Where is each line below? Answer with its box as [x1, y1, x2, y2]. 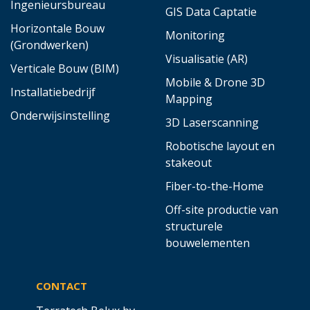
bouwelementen [165, 235, 250, 250]
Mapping [165, 91, 212, 107]
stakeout [165, 154, 212, 170]
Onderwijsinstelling [10, 107, 110, 123]
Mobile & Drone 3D [165, 74, 265, 90]
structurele [165, 218, 223, 234]
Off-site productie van [165, 201, 278, 217]
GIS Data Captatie [165, 3, 257, 19]
